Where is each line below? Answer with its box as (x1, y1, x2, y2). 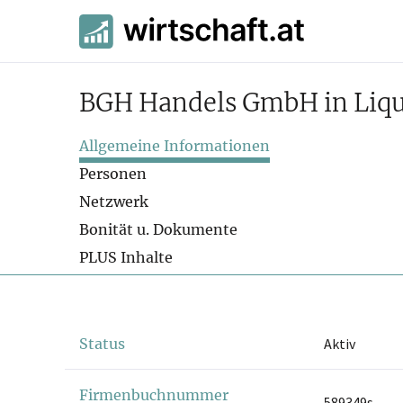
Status (79, 335, 125, 354)
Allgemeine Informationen (79, 137, 270, 156)
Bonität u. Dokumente (79, 220, 237, 239)
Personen (79, 165, 147, 184)
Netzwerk (79, 193, 148, 211)
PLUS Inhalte (79, 248, 173, 267)
